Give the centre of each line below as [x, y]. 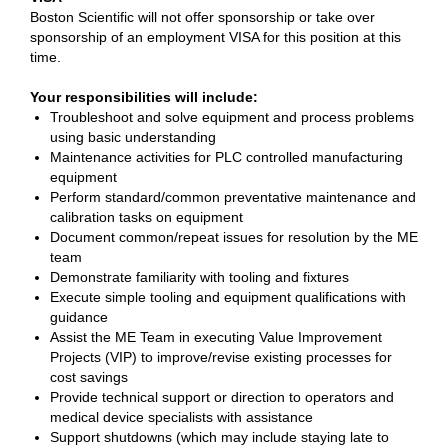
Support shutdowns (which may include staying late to [219, 437]
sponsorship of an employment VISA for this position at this [215, 37]
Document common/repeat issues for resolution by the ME [234, 237]
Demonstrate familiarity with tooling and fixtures [199, 277]
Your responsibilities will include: [144, 97]
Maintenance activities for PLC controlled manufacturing [226, 157]
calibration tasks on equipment [146, 217]
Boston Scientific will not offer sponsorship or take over [202, 17]
